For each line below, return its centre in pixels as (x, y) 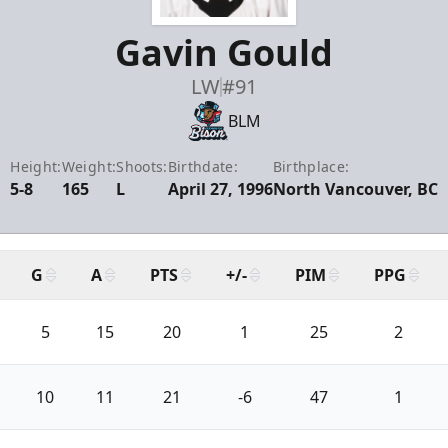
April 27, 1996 (220, 188)
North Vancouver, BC (355, 188)
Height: (36, 166)
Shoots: (142, 166)
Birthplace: (311, 166)
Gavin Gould (224, 52)
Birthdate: (203, 166)
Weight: (89, 166)
